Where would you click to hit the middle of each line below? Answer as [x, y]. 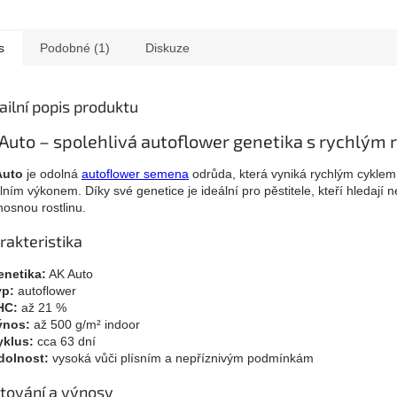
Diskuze [167, 47]
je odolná [52, 173]
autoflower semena [135, 173]
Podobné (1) [75, 47]
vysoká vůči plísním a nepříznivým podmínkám [181, 358]
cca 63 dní [65, 341]
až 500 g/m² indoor [85, 324]
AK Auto [70, 273]
